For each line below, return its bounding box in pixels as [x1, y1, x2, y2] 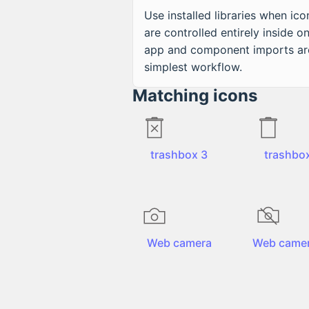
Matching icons [132, 86, 257, 106]
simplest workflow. [144, 60, 242, 74]
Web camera [146, 236, 212, 250]
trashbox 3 [150, 148, 208, 161]
